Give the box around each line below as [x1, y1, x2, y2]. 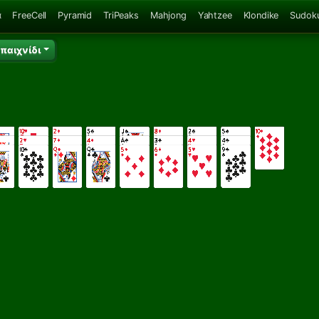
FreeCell [12, 9, 47, 21]
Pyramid [58, 9, 93, 21]
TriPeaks [103, 9, 139, 21]
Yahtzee [197, 9, 232, 21]
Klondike [243, 9, 279, 21]
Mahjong [150, 9, 187, 21]
